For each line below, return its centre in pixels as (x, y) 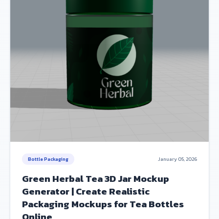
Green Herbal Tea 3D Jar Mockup (96, 179)
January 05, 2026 (177, 159)
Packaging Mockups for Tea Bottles (103, 204)
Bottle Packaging (48, 159)
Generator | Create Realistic (86, 191)
